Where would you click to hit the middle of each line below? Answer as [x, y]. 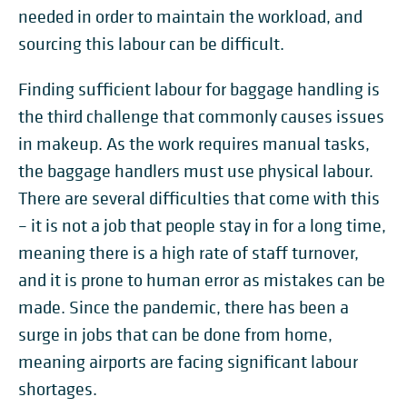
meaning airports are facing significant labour [188, 362]
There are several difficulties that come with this [199, 199]
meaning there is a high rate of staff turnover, [189, 253]
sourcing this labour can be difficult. [151, 44]
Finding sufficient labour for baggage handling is [199, 89]
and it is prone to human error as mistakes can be [202, 280]
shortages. [58, 389]
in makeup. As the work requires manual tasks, [194, 144]
